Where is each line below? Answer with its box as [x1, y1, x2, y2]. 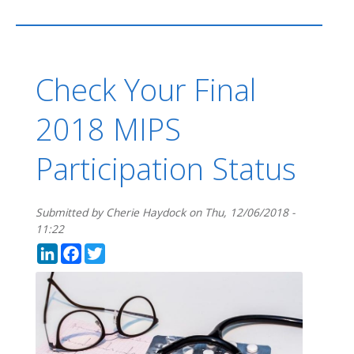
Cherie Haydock [106, 205, 186, 220]
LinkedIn [58, 233, 160, 268]
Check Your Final [36, 69, 256, 111]
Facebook [81, 233, 193, 268]
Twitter [105, 233, 190, 268]
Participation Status [36, 148, 296, 190]
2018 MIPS [36, 108, 181, 150]
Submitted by [36, 205, 106, 220]
